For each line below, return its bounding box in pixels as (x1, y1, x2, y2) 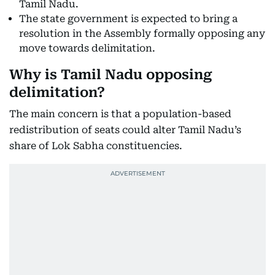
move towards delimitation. (19, 42, 155, 54)
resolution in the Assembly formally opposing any (19, 28, 265, 39)
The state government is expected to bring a (19, 13, 238, 25)
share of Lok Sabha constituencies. (9, 140, 182, 152)
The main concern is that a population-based (9, 108, 231, 120)
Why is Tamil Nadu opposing (9, 67, 212, 82)
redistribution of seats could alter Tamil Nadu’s (9, 124, 241, 136)
